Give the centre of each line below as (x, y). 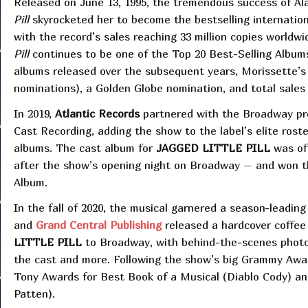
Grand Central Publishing (98, 225)
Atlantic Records (97, 114)
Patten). (36, 294)
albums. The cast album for (85, 148)
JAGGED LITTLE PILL (213, 148)
